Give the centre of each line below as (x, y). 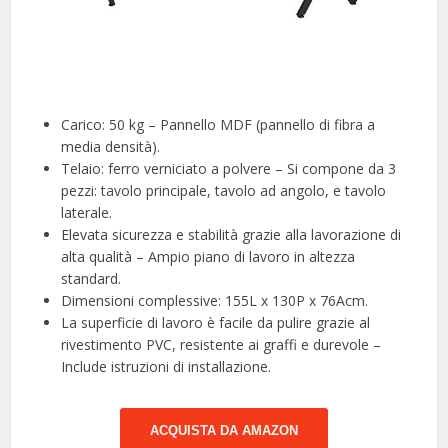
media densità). (111, 147)
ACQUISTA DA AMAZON (224, 431)
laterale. (87, 213)
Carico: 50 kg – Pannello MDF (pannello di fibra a (218, 125)
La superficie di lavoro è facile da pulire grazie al (216, 323)
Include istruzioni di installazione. (166, 367)
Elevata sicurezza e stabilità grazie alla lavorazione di (231, 235)
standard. (91, 279)
